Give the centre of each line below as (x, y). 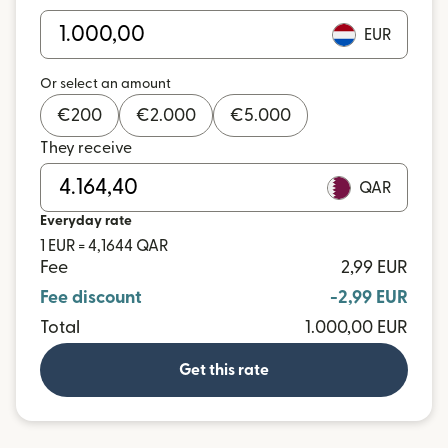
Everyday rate (86, 221)
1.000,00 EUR (356, 327)
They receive (86, 148)
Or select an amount (105, 84)
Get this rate (224, 370)
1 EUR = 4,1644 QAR (104, 246)
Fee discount (91, 297)
